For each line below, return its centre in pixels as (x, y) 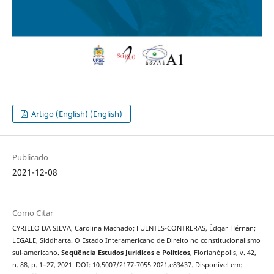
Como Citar (32, 213)
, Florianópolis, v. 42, (223, 252)
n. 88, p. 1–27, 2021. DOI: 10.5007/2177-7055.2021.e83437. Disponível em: (127, 265)
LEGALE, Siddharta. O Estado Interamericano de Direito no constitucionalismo (136, 240)
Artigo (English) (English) (76, 113)
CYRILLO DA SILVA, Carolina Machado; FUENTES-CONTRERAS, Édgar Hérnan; (134, 228)
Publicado (30, 157)
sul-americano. (36, 252)
